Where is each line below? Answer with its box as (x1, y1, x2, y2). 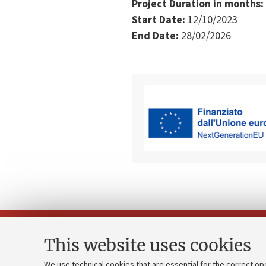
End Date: (132, 28, 179, 43)
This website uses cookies (44, 235, 251, 256)
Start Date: (132, 12, 185, 27)
